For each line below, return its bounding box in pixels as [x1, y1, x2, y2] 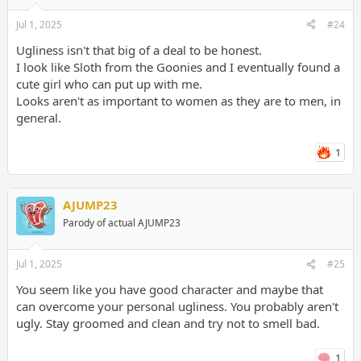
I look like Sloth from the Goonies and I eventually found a [15, 58, 340, 75]
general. [15, 109, 61, 126]
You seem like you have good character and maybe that [15, 281, 323, 298]
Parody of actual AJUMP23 [62, 215, 180, 230]
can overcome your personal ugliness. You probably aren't [15, 298, 338, 315]
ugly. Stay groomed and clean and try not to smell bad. [15, 315, 320, 332]
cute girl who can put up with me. [15, 75, 202, 92]
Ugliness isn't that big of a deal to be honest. [15, 41, 262, 58]
